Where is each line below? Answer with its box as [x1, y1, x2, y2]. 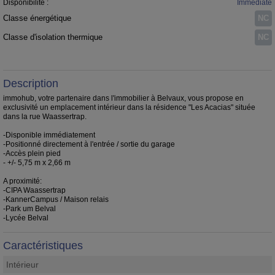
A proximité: [3, 176, 42, 185]
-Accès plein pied [3, 149, 61, 158]
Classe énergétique [3, 14, 71, 23]
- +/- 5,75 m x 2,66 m [3, 158, 71, 167]
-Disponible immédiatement [3, 130, 95, 139]
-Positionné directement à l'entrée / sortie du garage [3, 139, 175, 149]
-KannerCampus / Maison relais [3, 195, 109, 204]
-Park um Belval [3, 204, 56, 213]
